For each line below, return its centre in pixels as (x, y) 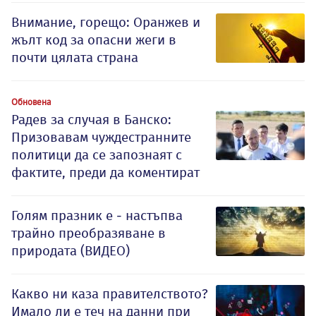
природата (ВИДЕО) (71, 251)
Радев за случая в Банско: (91, 120)
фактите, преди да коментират (105, 173)
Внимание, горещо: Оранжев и (106, 23)
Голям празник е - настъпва (97, 216)
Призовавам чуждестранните (101, 138)
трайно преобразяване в (89, 233)
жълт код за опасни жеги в (94, 40)
